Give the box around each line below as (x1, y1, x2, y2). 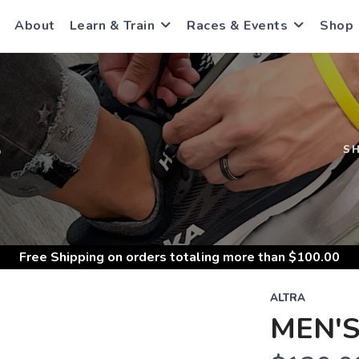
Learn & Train (69, 17, 155, 34)
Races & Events (187, 17, 288, 34)
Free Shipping (19, 248, 104, 266)
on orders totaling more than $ (104, 248, 296, 266)
